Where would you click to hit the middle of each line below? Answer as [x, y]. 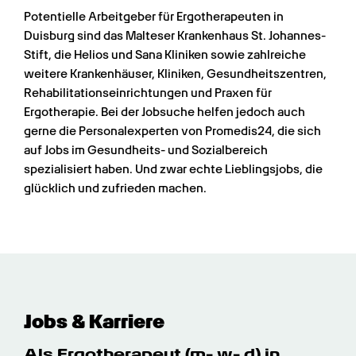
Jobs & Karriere [94, 322]
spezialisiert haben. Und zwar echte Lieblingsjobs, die [173, 170]
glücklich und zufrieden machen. [115, 189]
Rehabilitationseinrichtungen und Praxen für [148, 93]
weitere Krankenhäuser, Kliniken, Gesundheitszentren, [175, 74]
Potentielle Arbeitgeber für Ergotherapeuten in [154, 17]
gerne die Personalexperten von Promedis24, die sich [172, 132]
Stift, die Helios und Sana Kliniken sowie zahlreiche [165, 55]
